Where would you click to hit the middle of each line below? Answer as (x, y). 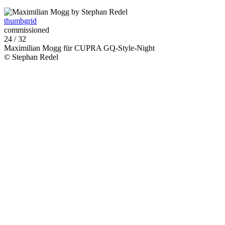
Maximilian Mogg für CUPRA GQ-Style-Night (79, 48)
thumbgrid (20, 21)
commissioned (27, 30)
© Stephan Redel (31, 57)
